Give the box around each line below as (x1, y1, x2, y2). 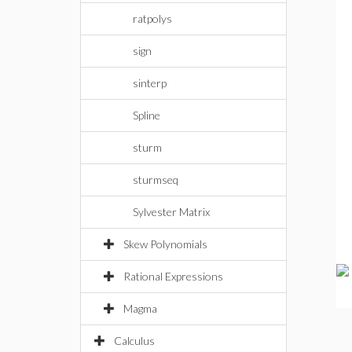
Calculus (114, 334, 155, 347)
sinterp (133, 76, 167, 90)
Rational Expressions (123, 269, 223, 283)
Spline (133, 108, 160, 122)
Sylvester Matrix (133, 205, 210, 218)
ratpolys (133, 12, 172, 25)
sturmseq (133, 173, 178, 186)
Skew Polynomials (123, 237, 207, 251)
